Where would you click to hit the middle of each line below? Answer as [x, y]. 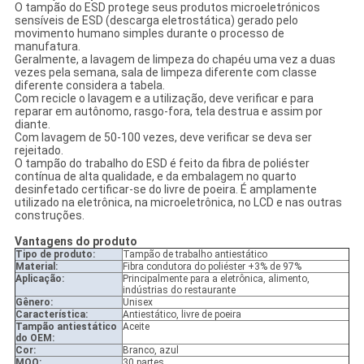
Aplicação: [39, 279]
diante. [32, 125]
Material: [36, 267]
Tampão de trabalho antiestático [195, 255]
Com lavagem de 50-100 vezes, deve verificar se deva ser [163, 138]
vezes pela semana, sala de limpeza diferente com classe [165, 73]
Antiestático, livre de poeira [182, 315]
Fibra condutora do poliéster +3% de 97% [212, 267]
